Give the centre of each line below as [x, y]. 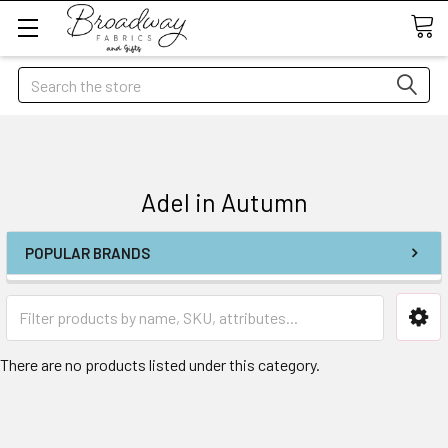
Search [41, 78]
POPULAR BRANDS [87, 253]
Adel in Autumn [224, 202]
